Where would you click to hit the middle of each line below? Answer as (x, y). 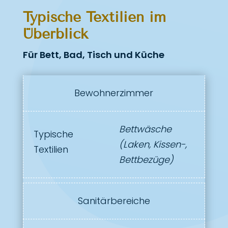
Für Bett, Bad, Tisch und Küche (93, 54)
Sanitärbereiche (114, 201)
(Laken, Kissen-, (153, 144)
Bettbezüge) (146, 159)
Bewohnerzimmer (114, 93)
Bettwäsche (145, 129)
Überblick (55, 34)
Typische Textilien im (94, 17)
